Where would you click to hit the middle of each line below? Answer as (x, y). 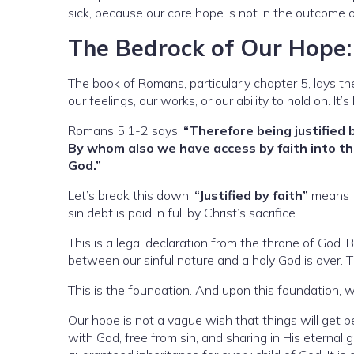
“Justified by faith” (251, 196)
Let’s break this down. (131, 196)
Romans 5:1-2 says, (126, 131)
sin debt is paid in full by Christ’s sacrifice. (183, 213)
